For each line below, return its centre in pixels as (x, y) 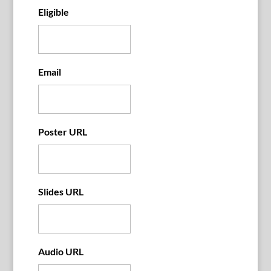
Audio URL (60, 251)
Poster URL (62, 131)
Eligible (53, 11)
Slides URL (60, 191)
